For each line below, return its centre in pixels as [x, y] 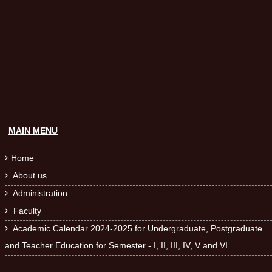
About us [29, 175]
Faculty [26, 210]
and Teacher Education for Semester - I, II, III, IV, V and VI [116, 245]
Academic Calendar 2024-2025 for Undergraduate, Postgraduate [137, 228]
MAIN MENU [33, 130]
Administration [39, 193]
